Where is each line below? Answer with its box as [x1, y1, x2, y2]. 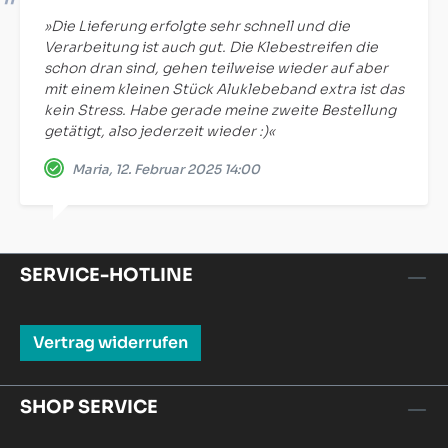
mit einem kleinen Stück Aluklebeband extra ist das [44, 80, 404, 98]
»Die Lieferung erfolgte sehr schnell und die [44, 17, 350, 35]
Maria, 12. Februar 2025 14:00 [72, 161, 260, 178]
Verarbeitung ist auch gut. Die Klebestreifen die [44, 38, 378, 56]
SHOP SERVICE [20, 396, 158, 418]
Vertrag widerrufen [33, 332, 188, 353]
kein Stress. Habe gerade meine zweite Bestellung [44, 101, 396, 119]
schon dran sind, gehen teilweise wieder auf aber [44, 59, 388, 77]
